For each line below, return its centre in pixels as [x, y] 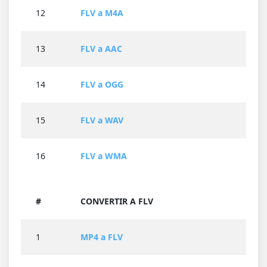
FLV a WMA [104, 156]
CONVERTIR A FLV [117, 201]
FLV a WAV [102, 120]
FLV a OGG [102, 85]
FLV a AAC [101, 49]
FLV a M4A [102, 13]
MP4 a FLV [102, 237]
